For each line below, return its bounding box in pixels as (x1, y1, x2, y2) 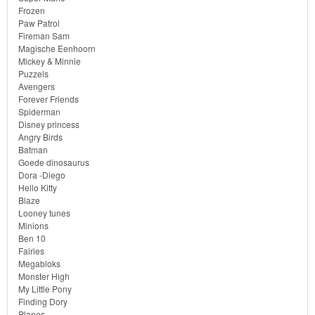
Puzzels (18, 67, 49, 79)
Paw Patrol (18, 16, 60, 29)
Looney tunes (18, 206, 70, 219)
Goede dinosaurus (18, 155, 89, 168)
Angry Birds (18, 130, 63, 143)
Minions (18, 219, 49, 231)
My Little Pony (18, 282, 72, 295)
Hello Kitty (18, 181, 57, 193)
